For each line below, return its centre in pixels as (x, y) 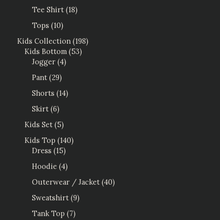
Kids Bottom (46, 52)
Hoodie (44, 166)
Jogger (44, 62)
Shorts (43, 93)
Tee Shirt (48, 10)
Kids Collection (44, 41)
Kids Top (40, 140)
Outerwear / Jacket (66, 182)
